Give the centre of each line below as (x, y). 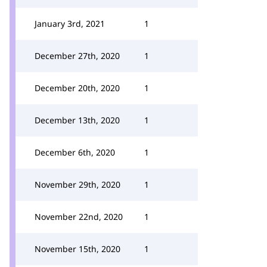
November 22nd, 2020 (79, 217)
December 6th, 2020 (75, 152)
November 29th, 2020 (77, 184)
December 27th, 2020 (77, 56)
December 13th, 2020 (77, 120)
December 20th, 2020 (77, 88)
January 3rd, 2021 (70, 24)
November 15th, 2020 (77, 249)
